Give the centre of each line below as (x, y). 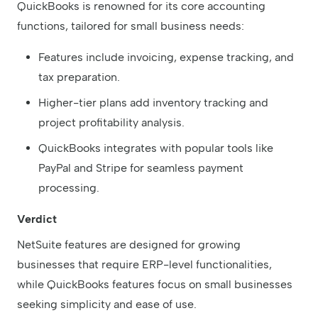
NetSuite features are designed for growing (129, 244)
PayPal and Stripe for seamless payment (141, 168)
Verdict (37, 219)
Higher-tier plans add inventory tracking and (153, 102)
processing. (69, 187)
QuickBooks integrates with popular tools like (156, 148)
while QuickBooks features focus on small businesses (155, 284)
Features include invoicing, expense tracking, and (166, 57)
